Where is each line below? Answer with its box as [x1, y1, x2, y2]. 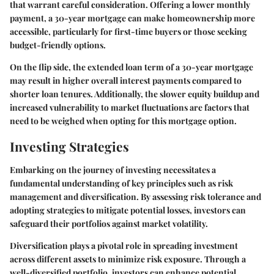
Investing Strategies [10, 138, 129, 155]
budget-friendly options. [10, 39, 106, 51]
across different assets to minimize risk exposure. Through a [10, 253, 246, 265]
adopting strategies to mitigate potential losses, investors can [10, 204, 246, 216]
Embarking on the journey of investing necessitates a [10, 163, 216, 176]
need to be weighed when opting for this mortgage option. [10, 115, 237, 127]
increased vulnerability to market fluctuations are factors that [10, 102, 250, 113]
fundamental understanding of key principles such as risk [10, 177, 233, 189]
